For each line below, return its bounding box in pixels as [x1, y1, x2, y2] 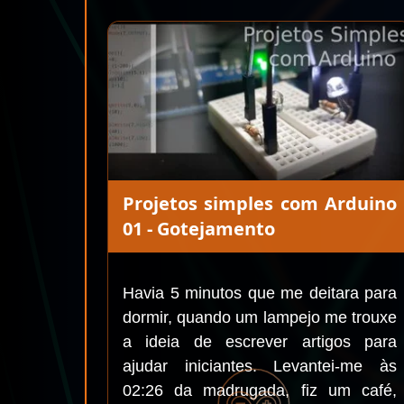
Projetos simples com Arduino [123, 191, 397, 216]
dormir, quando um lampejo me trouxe [123, 308, 397, 326]
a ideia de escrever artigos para [123, 333, 397, 351]
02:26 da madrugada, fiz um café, [123, 381, 397, 399]
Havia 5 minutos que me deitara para [123, 284, 397, 302]
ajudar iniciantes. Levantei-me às [123, 357, 397, 375]
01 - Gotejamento [123, 216, 275, 241]
